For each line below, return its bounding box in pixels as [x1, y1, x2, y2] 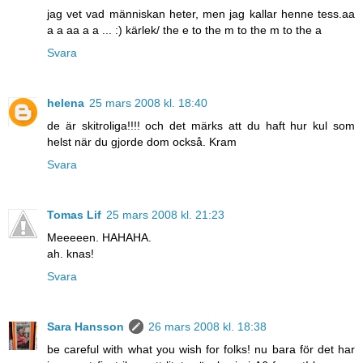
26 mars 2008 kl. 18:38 [148, 319, 267, 333]
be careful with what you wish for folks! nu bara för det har [47, 342, 355, 356]
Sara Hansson [47, 319, 124, 333]
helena [47, 96, 84, 109]
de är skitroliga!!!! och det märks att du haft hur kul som [47, 118, 355, 132]
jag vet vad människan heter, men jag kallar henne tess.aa [47, 6, 355, 20]
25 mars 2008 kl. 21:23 [106, 207, 224, 221]
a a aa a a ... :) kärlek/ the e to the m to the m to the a [47, 23, 322, 36]
